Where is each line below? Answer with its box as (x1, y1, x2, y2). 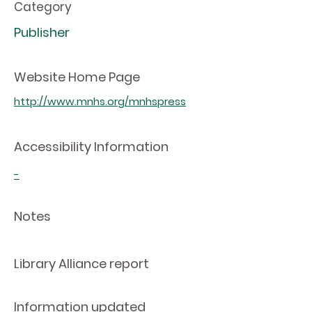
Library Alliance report (14, 255, 149, 272)
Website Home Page (14, 68, 140, 86)
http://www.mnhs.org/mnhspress (14, 94, 186, 109)
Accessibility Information (14, 138, 169, 155)
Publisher (14, 24, 70, 41)
